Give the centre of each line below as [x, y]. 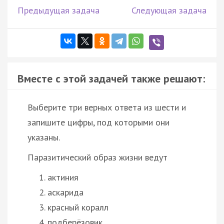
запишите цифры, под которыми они [98, 122]
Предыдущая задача [58, 10]
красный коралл [78, 207]
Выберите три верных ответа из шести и [107, 107]
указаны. [44, 137]
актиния [63, 177]
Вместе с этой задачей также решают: [111, 78]
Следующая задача [169, 10]
